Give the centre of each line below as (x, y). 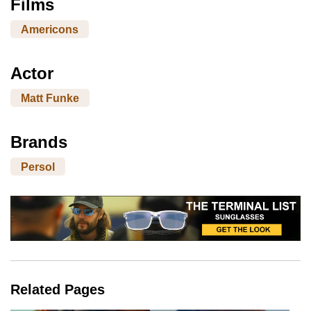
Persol (38, 167)
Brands (39, 142)
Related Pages (58, 290)
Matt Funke (50, 98)
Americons (50, 29)
